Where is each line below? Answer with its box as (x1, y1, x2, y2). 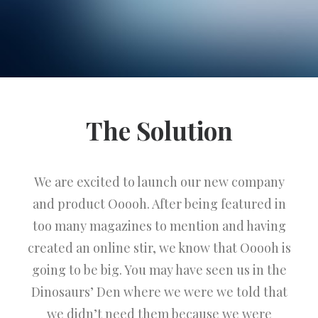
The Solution (85, 114, 233, 147)
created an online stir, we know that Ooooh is (27, 239, 291, 256)
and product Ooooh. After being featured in (32, 195, 286, 212)
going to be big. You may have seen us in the (31, 261, 287, 278)
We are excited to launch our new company (33, 173, 285, 190)
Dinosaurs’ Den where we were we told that (31, 283, 287, 300)
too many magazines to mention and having (32, 217, 286, 234)
